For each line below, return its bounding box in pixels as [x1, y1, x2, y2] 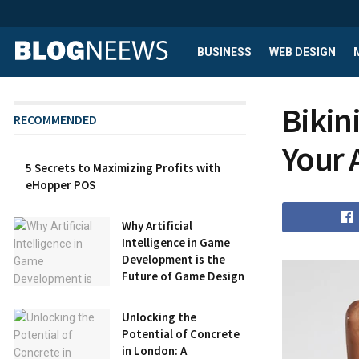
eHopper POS [26, 177, 95, 192]
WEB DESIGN [269, 46, 336, 58]
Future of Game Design [122, 268, 244, 284]
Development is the [122, 252, 225, 267]
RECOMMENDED [14, 111, 97, 127]
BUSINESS [197, 46, 252, 58]
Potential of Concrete [122, 326, 240, 341]
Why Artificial [122, 218, 192, 233]
